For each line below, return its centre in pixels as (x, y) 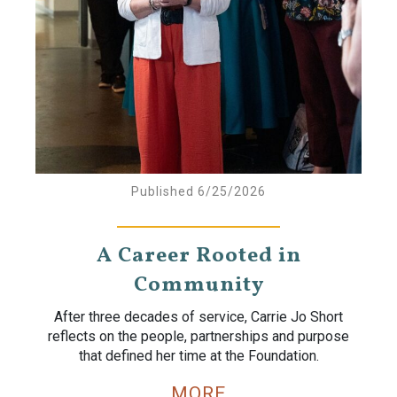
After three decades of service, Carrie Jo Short (198, 317)
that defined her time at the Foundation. (198, 356)
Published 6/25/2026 (198, 191)
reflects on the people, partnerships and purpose (198, 336)
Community (198, 285)
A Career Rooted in (198, 256)
